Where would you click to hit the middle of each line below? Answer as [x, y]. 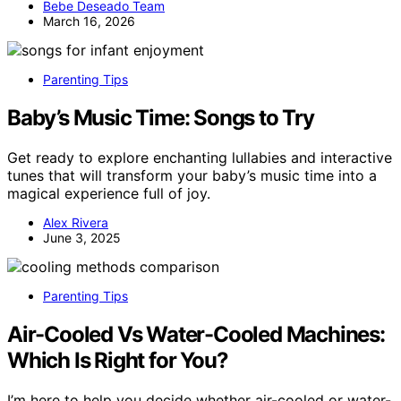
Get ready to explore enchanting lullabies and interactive [200, 158]
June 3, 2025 [82, 238]
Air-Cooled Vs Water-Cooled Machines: [196, 334]
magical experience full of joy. [109, 194]
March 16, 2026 [89, 21]
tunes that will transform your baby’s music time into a [192, 176]
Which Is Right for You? [118, 360]
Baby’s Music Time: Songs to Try [161, 118]
